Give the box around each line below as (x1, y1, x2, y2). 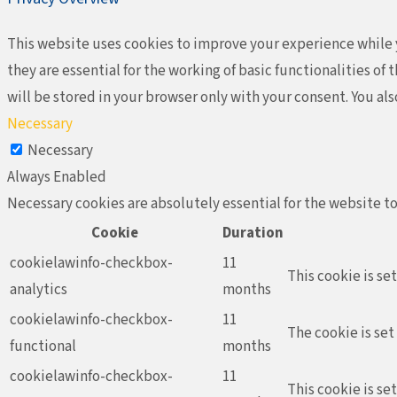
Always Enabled (7, 166, 106, 188)
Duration (222, 222, 284, 244)
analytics (10, 278, 67, 300)
